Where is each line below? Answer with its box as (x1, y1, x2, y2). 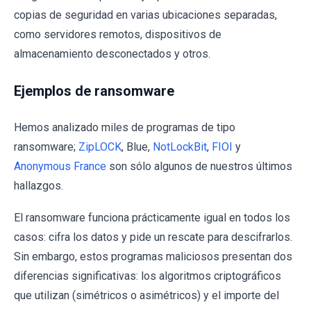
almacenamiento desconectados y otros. (14, 47, 210, 60)
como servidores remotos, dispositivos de (14, 27, 221, 41)
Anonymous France (14, 159, 106, 173)
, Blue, (121, 140, 153, 153)
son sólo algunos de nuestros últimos (106, 159, 292, 173)
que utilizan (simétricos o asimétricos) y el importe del (14, 288, 279, 302)
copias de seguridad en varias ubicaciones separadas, (14, 8, 277, 22)
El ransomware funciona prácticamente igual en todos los (14, 210, 290, 224)
